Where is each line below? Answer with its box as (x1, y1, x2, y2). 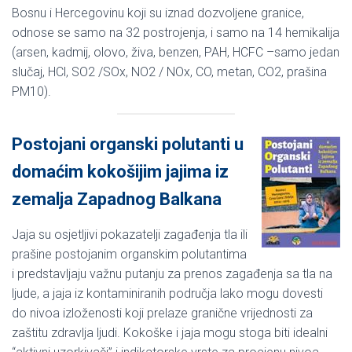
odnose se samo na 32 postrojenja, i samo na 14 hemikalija (12, 24, 339, 40)
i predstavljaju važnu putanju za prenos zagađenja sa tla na (12, 266, 332, 281)
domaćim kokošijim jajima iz (12, 161, 229, 181)
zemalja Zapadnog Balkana (12, 189, 222, 209)
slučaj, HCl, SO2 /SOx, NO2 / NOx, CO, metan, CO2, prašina (12, 64, 327, 79)
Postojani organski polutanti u (12, 134, 244, 154)
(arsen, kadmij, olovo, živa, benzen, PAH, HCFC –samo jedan (12, 44, 339, 60)
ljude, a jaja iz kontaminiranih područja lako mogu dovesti (12, 285, 323, 301)
